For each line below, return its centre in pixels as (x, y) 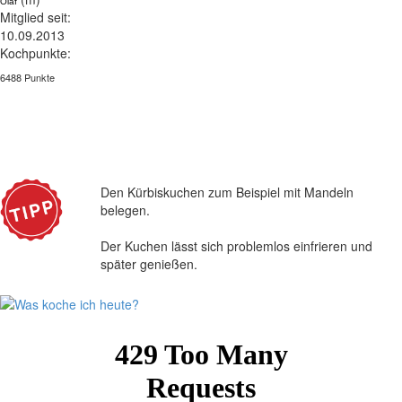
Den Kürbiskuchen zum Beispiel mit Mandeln (227, 192)
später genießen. (149, 264)
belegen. (125, 210)
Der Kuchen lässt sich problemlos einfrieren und (236, 246)
